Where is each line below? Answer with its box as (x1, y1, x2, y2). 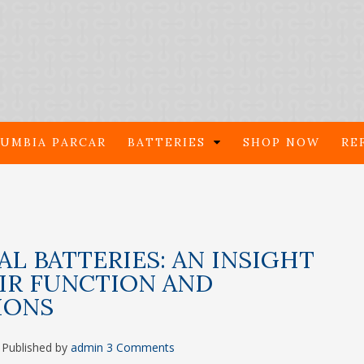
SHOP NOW (242, 135, 320, 149)
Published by (2, 340, 71, 356)
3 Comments (106, 340, 175, 356)
